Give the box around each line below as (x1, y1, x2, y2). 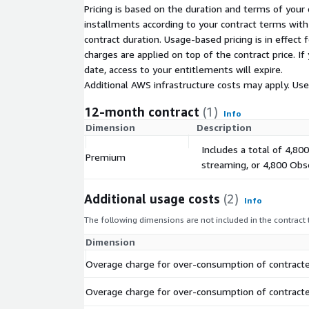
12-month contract (84, 103, 199, 119)
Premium (86, 150, 126, 163)
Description (197, 121, 252, 133)
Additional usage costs (84, 190, 220, 206)
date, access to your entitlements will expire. (84, 63, 283, 75)
